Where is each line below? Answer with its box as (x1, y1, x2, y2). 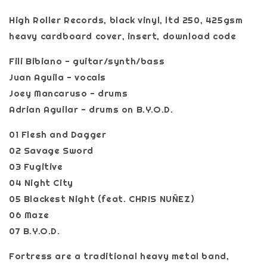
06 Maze (9, 209, 49, 221)
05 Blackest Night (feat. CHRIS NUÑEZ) (9, 193, 195, 204)
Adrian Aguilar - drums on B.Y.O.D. (9, 103, 173, 115)
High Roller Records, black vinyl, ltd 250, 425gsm (9, 14, 243, 26)
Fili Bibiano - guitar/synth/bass (9, 55, 165, 67)
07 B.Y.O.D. (9, 225, 60, 237)
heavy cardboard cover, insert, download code (9, 30, 237, 42)
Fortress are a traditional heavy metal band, (9, 250, 229, 262)
